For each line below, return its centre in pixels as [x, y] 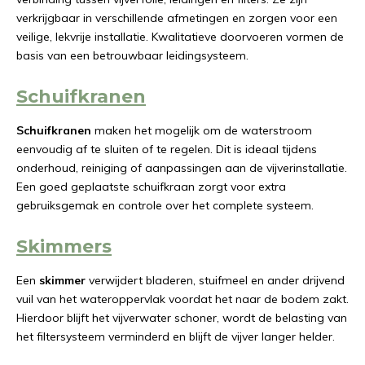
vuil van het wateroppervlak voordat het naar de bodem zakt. [182, 299]
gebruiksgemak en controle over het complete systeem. [165, 205]
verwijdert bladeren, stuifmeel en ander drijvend [215, 280]
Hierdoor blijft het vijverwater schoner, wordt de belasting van [182, 318]
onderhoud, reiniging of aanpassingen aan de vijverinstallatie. [182, 168]
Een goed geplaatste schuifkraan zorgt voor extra [151, 187]
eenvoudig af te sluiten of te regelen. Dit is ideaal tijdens [167, 149]
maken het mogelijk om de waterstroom [202, 130]
